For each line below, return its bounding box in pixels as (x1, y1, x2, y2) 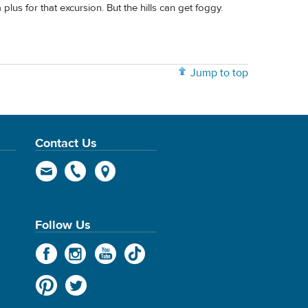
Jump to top (190, 65, 248, 80)
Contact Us (34, 135, 97, 151)
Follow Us (34, 217, 91, 234)
